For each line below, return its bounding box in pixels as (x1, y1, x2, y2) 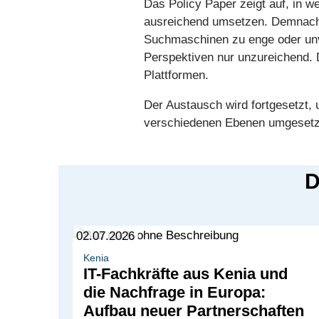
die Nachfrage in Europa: (83, 283, 266, 302)
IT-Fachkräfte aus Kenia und (83, 265, 288, 283)
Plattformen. (144, 68, 209, 82)
